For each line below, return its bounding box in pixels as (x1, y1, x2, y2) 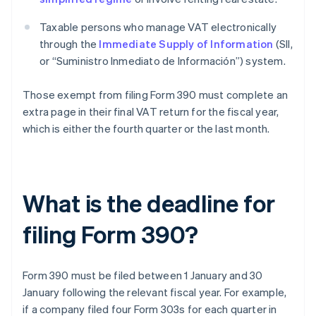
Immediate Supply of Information (99, 37, 274, 51)
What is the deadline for (23, 188, 275, 219)
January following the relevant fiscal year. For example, (23, 285, 287, 300)
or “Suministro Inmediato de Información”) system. (39, 54, 286, 68)
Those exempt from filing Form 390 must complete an (23, 87, 288, 102)
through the (39, 37, 99, 51)
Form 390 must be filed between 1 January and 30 (23, 268, 263, 283)
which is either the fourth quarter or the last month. (23, 121, 270, 136)
